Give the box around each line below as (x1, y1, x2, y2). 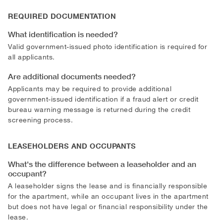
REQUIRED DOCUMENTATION (8, 11, 116, 21)
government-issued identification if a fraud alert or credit (8, 94, 199, 103)
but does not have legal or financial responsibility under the (8, 202, 208, 211)
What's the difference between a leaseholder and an (8, 159, 196, 169)
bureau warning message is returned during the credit (8, 105, 190, 113)
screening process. (8, 115, 73, 124)
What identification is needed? (8, 29, 118, 39)
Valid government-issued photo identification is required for (8, 42, 207, 51)
